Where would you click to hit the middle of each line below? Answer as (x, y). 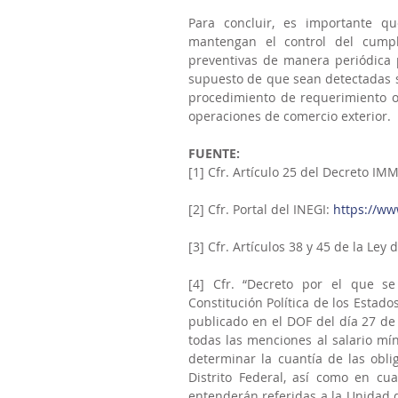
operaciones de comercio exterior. (290, 116)
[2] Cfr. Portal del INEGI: (261, 209)
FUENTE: (214, 153)
